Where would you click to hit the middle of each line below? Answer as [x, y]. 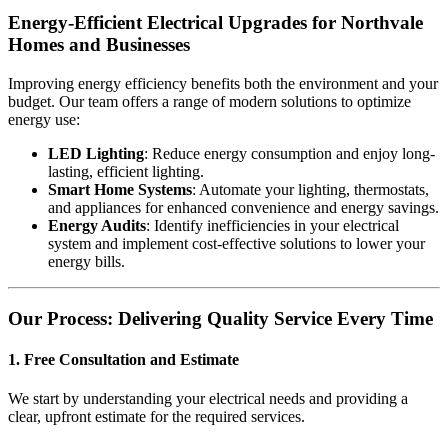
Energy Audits [97, 225]
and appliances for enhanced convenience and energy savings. [243, 207]
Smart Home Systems [120, 189]
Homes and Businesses [99, 45]
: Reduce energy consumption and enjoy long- [289, 153]
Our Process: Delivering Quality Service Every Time [220, 318]
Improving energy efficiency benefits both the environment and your [223, 83]
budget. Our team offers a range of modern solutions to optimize [209, 101]
